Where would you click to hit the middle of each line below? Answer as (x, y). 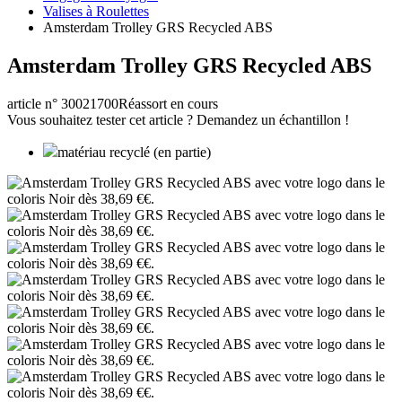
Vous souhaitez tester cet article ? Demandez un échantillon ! (178, 119)
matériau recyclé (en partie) (134, 152)
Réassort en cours (168, 103)
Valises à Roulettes (96, 11)
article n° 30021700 (63, 103)
